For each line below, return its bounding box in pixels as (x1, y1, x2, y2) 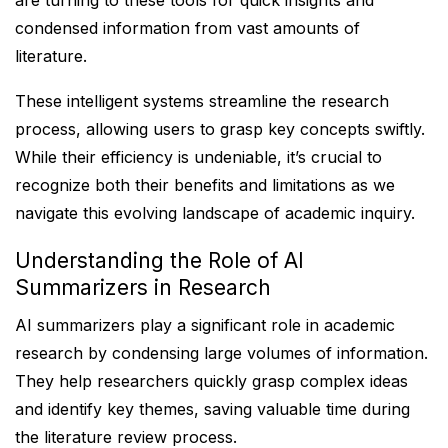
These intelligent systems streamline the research (15, 91, 389, 111)
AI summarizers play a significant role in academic (15, 315, 395, 335)
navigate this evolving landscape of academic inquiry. (15, 203, 415, 223)
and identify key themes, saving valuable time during (15, 399, 410, 419)
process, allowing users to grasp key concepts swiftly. (15, 119, 425, 139)
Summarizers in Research (15, 275, 271, 300)
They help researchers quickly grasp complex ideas (15, 371, 408, 391)
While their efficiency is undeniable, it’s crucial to (15, 147, 382, 167)
